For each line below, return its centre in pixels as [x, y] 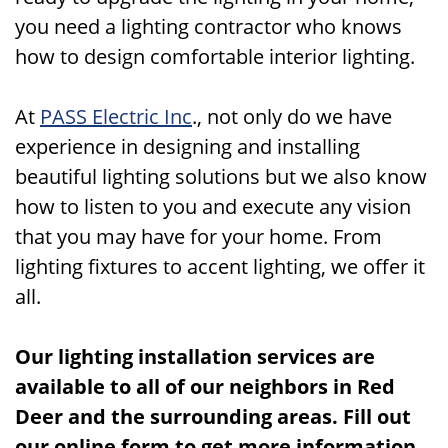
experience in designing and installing [187, 146]
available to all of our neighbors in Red [205, 386]
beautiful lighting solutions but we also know [221, 176]
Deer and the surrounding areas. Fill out [213, 416]
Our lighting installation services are [195, 356]
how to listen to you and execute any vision [213, 206]
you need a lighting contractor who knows [208, 26]
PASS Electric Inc [116, 116]
